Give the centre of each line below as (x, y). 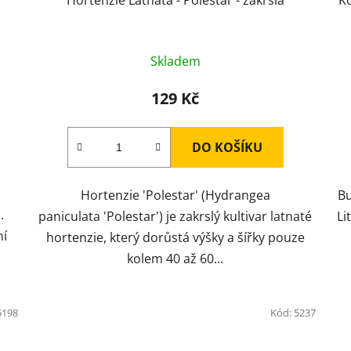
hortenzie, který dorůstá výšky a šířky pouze (175, 237)
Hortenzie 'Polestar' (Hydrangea (175, 195)
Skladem (175, 61)
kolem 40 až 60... (175, 258)
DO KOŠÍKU (227, 147)
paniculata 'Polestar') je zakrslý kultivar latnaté (175, 216)
